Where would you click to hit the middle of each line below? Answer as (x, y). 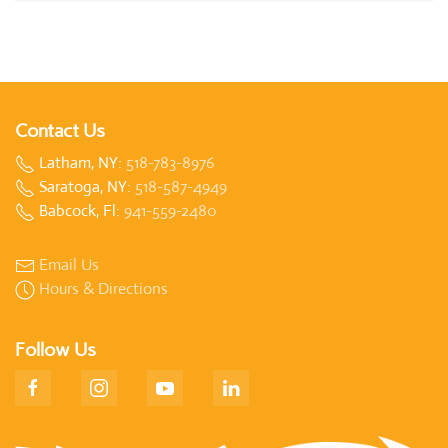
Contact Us (60, 131)
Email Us (69, 265)
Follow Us (55, 350)
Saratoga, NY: (85, 187)
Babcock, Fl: (79, 211)
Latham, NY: (80, 163)
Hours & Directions (103, 289)
